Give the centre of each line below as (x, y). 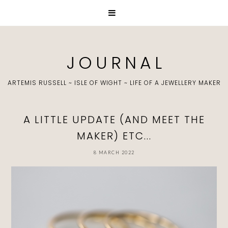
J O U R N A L (114, 63)
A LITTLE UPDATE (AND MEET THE (114, 120)
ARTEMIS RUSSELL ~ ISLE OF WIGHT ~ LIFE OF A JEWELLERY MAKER (114, 83)
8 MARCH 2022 (114, 152)
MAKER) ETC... (114, 136)
